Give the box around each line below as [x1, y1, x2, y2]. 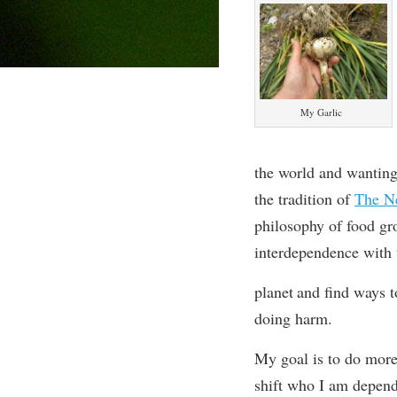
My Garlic [300, 105, 343, 119]
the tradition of [253, 188, 354, 209]
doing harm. [253, 307, 332, 329]
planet [253, 281, 293, 302]
